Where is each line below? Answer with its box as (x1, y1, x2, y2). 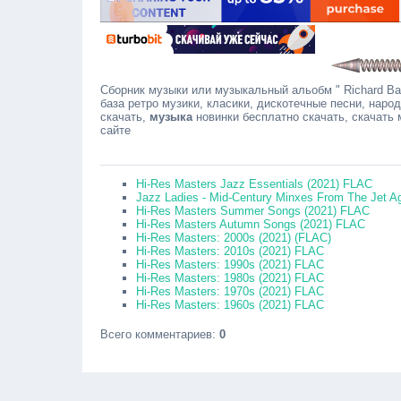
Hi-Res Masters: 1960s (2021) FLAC (136, 298, 324, 311)
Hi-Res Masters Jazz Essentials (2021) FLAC (136, 177, 372, 191)
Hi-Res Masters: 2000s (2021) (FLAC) (136, 231, 331, 244)
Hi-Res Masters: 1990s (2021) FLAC (136, 258, 324, 271)
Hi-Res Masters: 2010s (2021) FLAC (136, 244, 324, 258)
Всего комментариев (100, 328, 212, 341)
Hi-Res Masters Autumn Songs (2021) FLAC (136, 218, 365, 231)
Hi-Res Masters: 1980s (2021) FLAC (136, 271, 324, 285)
